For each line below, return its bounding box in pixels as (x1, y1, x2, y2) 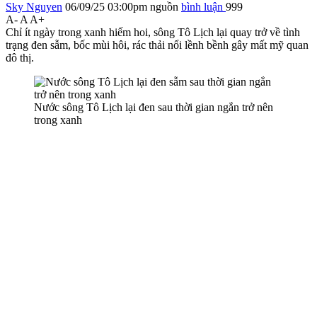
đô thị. (6, 51, 34, 64)
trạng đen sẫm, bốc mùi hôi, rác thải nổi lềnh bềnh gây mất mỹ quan (6, 38, 309, 51)
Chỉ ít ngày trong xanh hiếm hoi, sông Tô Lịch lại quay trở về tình (6, 25, 300, 38)
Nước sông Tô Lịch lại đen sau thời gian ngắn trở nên (34, 100, 273, 113)
